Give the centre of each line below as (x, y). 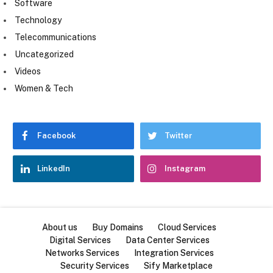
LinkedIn (54, 169)
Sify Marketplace (178, 266)
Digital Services (80, 240)
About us (60, 228)
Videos (28, 72)
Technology (38, 20)
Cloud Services (187, 228)
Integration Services (174, 253)
